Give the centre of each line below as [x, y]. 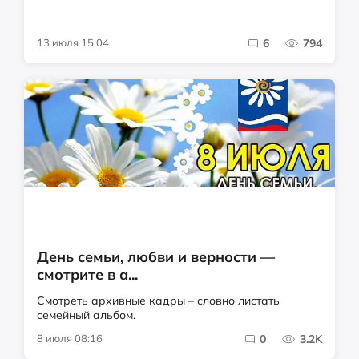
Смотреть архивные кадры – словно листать [158, 301]
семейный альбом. [86, 315]
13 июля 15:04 [73, 43]
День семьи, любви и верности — [156, 257]
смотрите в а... [87, 275]
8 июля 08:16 [70, 339]
